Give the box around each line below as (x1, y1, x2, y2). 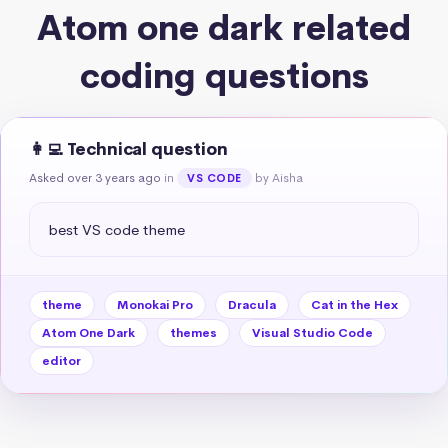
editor (42, 352, 81, 369)
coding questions (79, 54, 369, 98)
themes (170, 324, 217, 341)
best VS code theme (48, 219, 185, 239)
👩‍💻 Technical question (29, 138, 228, 160)
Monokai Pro (117, 296, 193, 313)
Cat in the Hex (311, 296, 398, 313)
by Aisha (254, 169, 303, 186)
